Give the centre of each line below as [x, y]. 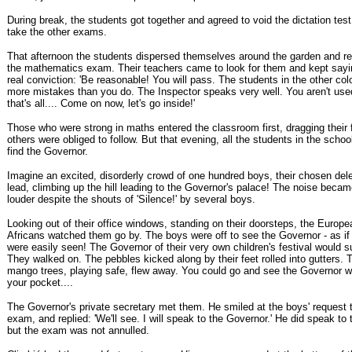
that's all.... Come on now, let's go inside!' [101, 103]
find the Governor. [48, 151]
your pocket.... [40, 282]
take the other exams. [57, 32]
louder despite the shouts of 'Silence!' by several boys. [131, 199]
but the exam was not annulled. [78, 330]
